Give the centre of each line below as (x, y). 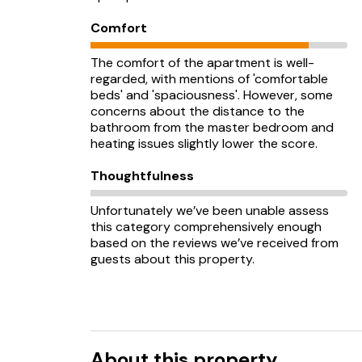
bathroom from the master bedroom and (212, 127)
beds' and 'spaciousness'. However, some (212, 95)
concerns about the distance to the (198, 111)
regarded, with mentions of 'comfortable (209, 79)
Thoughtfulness (142, 176)
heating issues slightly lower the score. (204, 143)
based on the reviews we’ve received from (215, 243)
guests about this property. (173, 259)
